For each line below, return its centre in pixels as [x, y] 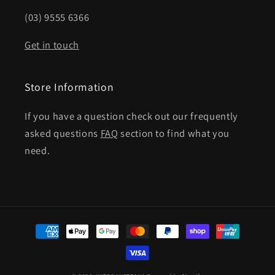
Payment [43, 225]
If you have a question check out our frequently [132, 116]
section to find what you [174, 133]
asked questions [63, 133]
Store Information [69, 87]
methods [43, 242]
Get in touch [52, 45]
